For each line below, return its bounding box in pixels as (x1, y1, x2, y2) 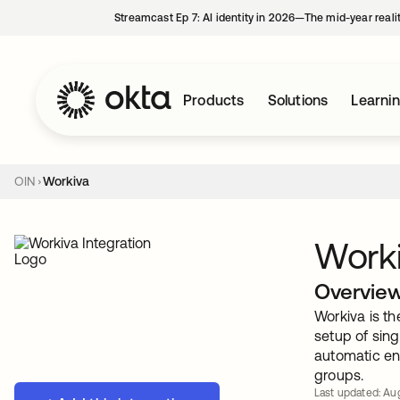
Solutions (267, 92, 329, 108)
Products (183, 92, 245, 108)
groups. (314, 367, 364, 383)
